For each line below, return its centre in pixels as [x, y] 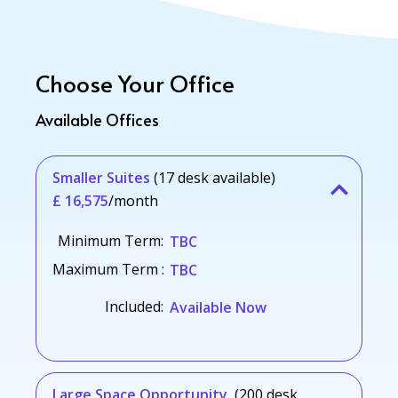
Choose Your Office [135, 83]
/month [133, 201]
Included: [134, 306]
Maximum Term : [108, 269]
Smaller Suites [101, 178]
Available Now [218, 307]
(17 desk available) [215, 178]
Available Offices [97, 119]
